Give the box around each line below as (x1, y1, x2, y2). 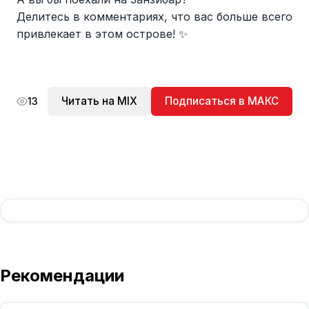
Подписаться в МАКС (165, 94, 279, 108)
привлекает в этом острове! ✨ (17, 27, 188, 41)
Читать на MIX (61, 94, 137, 108)
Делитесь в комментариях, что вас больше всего (17, 10, 292, 24)
